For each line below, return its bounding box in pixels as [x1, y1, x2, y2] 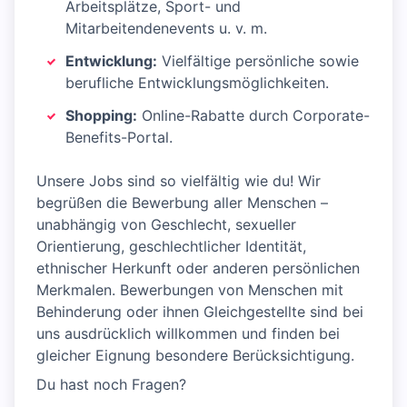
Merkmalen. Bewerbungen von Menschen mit [36, 281, 343, 300]
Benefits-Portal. [65, 128, 173, 147]
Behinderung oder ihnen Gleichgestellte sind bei [36, 303, 363, 322]
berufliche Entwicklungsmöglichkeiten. [65, 74, 329, 93]
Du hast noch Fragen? [36, 375, 186, 394]
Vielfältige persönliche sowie [157, 52, 359, 71]
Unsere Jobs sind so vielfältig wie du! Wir [36, 172, 321, 191]
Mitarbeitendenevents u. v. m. [65, 19, 267, 38]
